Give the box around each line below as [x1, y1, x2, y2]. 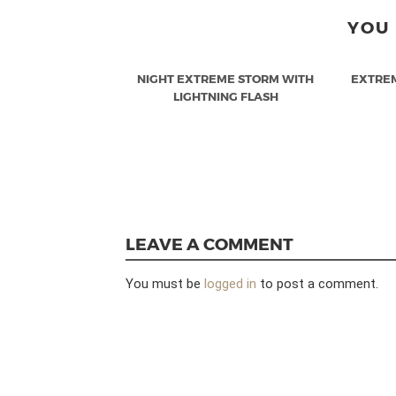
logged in [204, 276, 256, 293]
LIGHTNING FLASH [172, 89, 278, 104]
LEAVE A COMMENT [126, 232, 293, 254]
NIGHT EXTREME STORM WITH [137, 72, 315, 87]
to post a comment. [256, 276, 378, 293]
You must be [126, 276, 204, 293]
